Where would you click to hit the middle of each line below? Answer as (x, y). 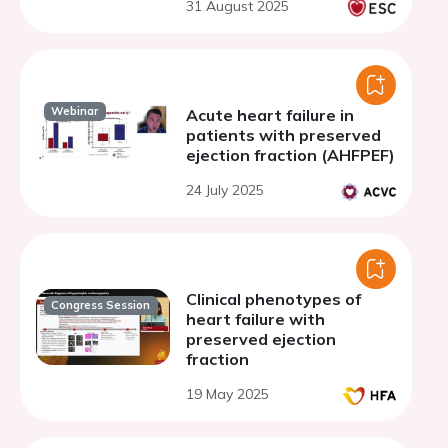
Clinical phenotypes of (273, 299)
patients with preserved (283, 135)
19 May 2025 (227, 394)
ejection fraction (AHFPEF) (290, 155)
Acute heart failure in (270, 115)
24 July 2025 (225, 190)
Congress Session (101, 305)
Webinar (75, 111)
